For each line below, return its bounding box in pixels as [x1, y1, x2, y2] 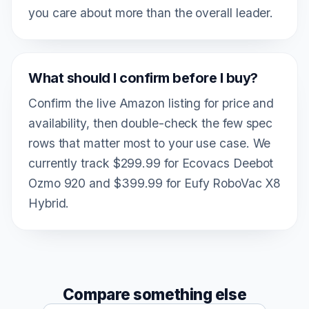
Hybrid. [28, 195, 70, 210]
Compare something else [62, 284, 247, 303]
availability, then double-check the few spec [28, 115, 273, 130]
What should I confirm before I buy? [28, 69, 258, 86]
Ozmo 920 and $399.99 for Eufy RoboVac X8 [28, 175, 281, 190]
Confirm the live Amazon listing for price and [28, 95, 275, 110]
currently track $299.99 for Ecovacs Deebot [28, 155, 274, 170]
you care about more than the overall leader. [28, 5, 274, 20]
